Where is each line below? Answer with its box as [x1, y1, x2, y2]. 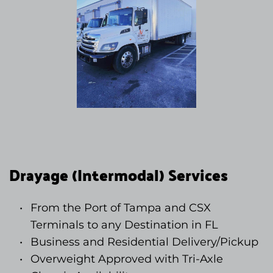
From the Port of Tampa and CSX [30, 200, 211, 214]
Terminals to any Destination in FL [30, 218, 218, 232]
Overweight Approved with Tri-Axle [30, 252, 223, 266]
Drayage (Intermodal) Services [9, 160, 228, 190]
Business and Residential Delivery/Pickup [30, 235, 258, 249]
